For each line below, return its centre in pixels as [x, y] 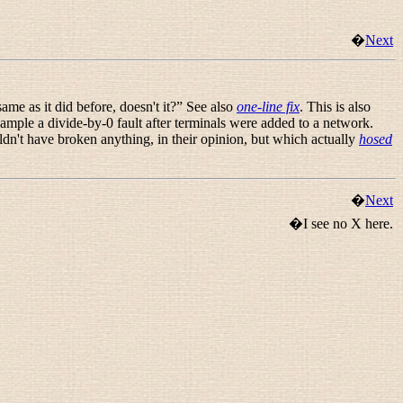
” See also [206, 107]
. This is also [335, 107]
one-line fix [268, 107]
